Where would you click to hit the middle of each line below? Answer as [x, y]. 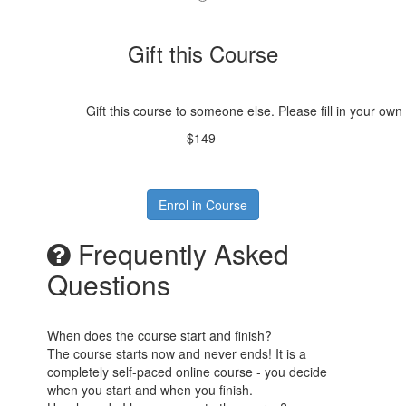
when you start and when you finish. [150, 390]
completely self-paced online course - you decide [188, 372]
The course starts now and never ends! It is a [177, 354]
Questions [109, 285]
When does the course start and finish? [160, 336]
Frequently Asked [180, 254]
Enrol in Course [203, 205]
